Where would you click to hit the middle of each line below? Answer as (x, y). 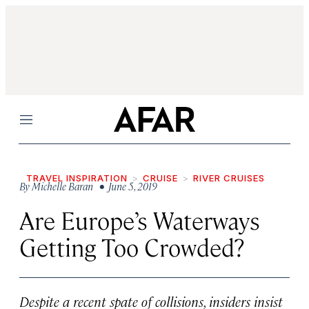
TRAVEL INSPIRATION (77, 178)
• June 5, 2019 (126, 186)
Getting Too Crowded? (132, 247)
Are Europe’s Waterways (140, 220)
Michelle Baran (62, 186)
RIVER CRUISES (229, 178)
